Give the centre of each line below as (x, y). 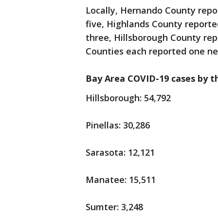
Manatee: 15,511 (121, 180)
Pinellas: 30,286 (118, 125)
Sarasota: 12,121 (120, 152)
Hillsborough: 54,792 (128, 98)
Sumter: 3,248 (114, 207)
